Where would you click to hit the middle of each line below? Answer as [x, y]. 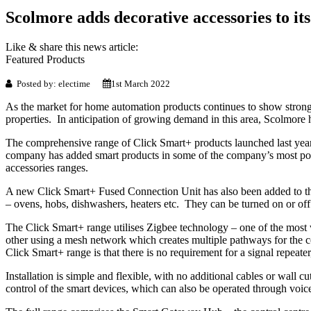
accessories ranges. [47, 167]
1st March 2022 [141, 83]
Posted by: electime [58, 83]
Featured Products [45, 59]
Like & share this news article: [72, 47]
